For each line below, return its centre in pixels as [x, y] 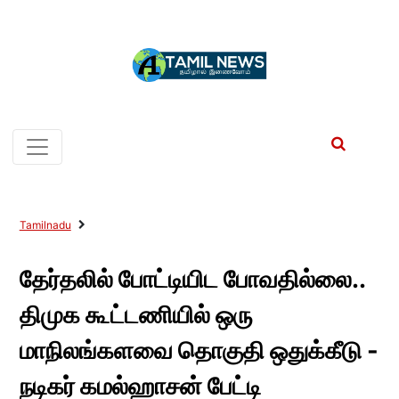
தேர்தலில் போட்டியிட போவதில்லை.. [192, 279]
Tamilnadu [45, 225]
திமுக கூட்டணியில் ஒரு [136, 315]
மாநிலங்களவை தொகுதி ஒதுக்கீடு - [199, 350]
